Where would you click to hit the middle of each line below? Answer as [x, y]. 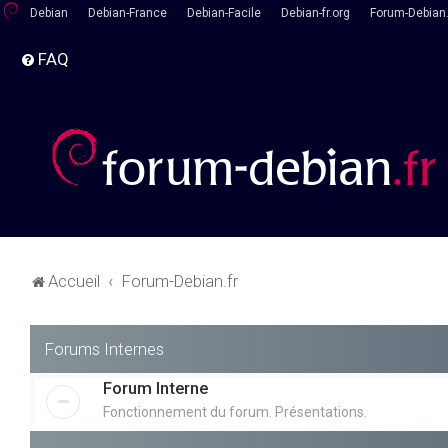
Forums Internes [104, 349]
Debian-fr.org [315, 13]
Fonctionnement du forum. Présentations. [235, 412]
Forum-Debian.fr [179, 281]
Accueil [74, 281]
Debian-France [127, 13]
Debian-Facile [224, 13]
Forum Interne [155, 388]
